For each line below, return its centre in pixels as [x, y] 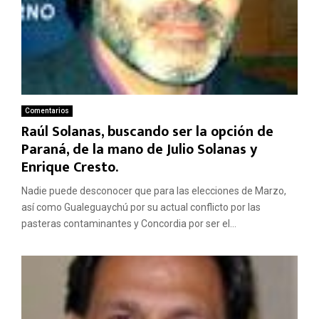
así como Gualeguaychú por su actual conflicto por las [141, 208]
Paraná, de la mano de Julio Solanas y [139, 150]
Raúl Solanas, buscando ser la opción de [147, 132]
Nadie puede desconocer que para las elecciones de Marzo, [154, 191]
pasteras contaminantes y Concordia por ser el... [129, 224]
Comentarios [47, 111]
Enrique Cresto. [70, 168]
